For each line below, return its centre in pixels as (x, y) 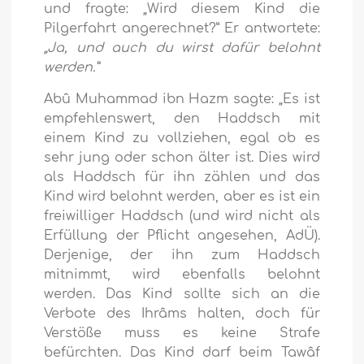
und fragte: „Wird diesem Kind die (182, 9)
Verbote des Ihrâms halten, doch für (182, 314)
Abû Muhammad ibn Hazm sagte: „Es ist (182, 100)
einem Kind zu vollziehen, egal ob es (182, 139)
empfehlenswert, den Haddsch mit (182, 119)
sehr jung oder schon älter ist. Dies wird (182, 158)
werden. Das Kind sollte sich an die (182, 295)
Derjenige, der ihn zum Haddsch (182, 256)
